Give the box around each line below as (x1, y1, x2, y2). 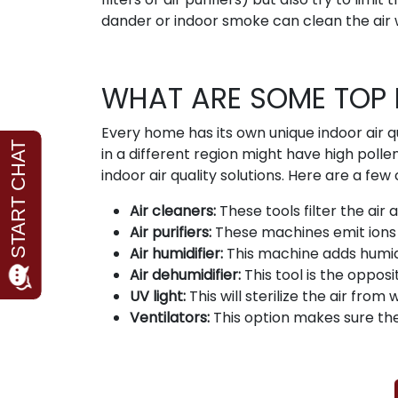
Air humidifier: (130, 243, 223, 264)
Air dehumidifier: (130, 265, 241, 285)
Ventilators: (130, 307, 210, 328)
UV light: (130, 286, 186, 306)
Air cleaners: (130, 201, 216, 221)
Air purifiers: (130, 222, 211, 243)
